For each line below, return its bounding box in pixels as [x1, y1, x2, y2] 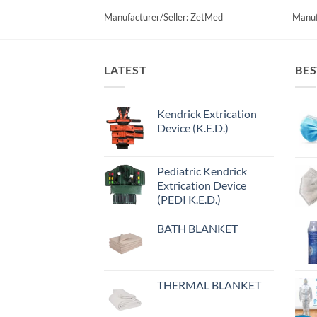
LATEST [104, 63, 147, 77]
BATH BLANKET [157, 221, 238, 235]
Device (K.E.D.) [157, 120, 229, 134]
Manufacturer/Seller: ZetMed [103, 11, 223, 23]
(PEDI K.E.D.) [157, 192, 221, 206]
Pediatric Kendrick [157, 163, 247, 178]
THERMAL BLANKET [157, 277, 261, 292]
